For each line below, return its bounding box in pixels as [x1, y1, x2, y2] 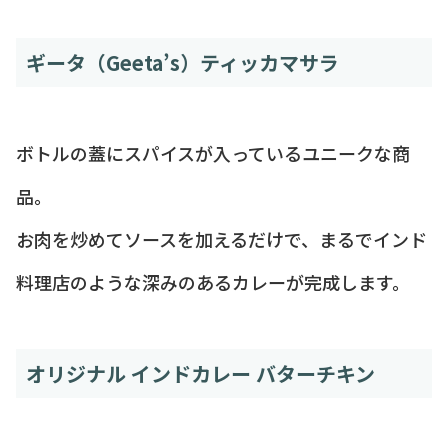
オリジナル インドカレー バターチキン [26, 358, 375, 388]
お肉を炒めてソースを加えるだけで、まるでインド [16, 225, 427, 252]
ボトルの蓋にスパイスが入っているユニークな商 [16, 139, 410, 166]
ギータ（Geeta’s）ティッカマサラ [26, 47, 339, 77]
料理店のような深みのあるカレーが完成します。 [16, 268, 410, 295]
